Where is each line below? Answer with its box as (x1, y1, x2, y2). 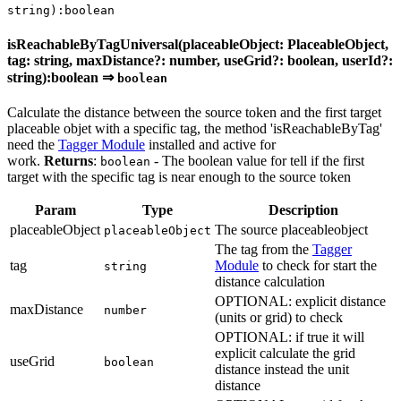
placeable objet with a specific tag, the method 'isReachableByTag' (7, 121, 382, 137)
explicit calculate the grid (215, 346, 355, 362)
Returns (44, 153, 93, 169)
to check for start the (259, 258, 377, 274)
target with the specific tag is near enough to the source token (7, 169, 351, 185)
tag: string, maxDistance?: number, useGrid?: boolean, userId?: (7, 53, 393, 69)
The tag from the (215, 242, 312, 258)
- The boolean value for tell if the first (150, 153, 364, 169)
